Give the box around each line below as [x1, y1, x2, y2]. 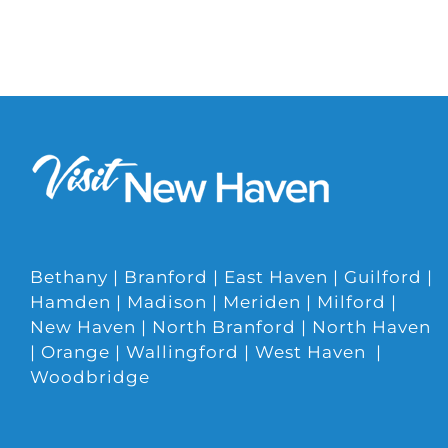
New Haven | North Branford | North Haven [30, 317, 431, 337]
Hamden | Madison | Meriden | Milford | [30, 292, 397, 312]
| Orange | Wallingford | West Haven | [30, 342, 382, 362]
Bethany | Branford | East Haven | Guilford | [30, 267, 433, 287]
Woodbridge [30, 367, 150, 387]
